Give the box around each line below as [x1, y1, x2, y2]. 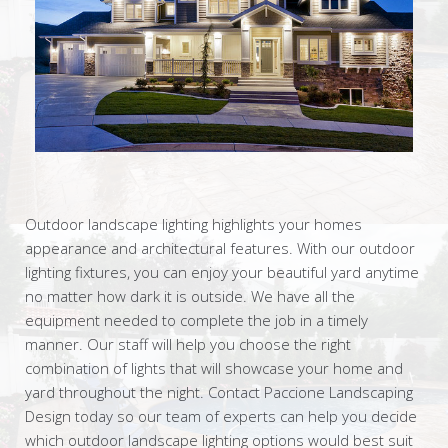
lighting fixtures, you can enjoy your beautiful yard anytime [25, 262, 419, 283]
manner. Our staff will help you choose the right [25, 334, 351, 355]
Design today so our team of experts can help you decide [25, 406, 417, 427]
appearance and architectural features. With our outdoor [25, 238, 415, 259]
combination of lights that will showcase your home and [25, 358, 403, 379]
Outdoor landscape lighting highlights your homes [25, 214, 362, 235]
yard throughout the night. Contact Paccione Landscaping [25, 382, 413, 403]
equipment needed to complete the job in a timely [25, 310, 368, 331]
